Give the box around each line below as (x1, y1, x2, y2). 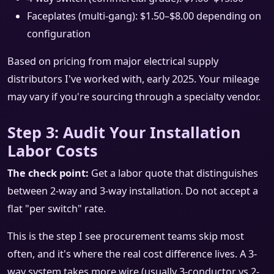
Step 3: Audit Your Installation (7, 122, 241, 143)
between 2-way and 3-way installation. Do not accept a (7, 184, 258, 198)
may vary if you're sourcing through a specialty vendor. (7, 90, 261, 104)
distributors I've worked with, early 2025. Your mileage (7, 72, 259, 86)
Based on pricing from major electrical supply (7, 54, 218, 68)
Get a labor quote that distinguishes (89, 166, 258, 180)
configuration (27, 27, 91, 41)
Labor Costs (7, 140, 98, 161)
